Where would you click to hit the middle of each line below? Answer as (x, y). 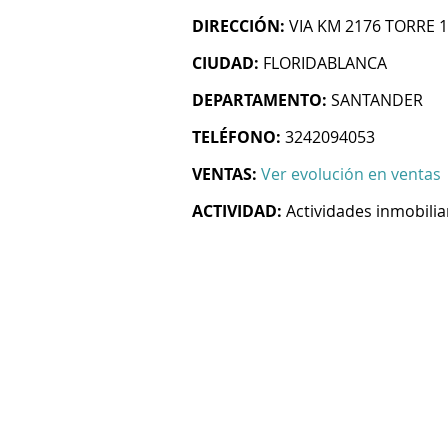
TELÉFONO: (236, 137)
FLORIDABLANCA (325, 63)
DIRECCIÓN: (238, 26)
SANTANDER (377, 100)
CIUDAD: (225, 63)
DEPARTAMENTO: (259, 100)
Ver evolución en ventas (351, 174)
